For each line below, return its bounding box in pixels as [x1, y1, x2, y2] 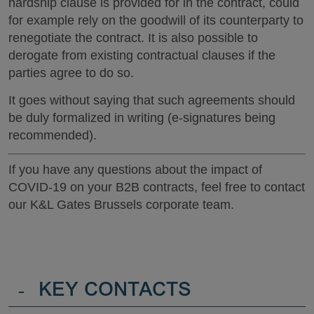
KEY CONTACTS [39, 282, 191, 301]
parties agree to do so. [8, 66, 134, 80]
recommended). [8, 128, 97, 142]
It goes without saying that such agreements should [8, 93, 295, 107]
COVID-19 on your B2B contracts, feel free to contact [8, 180, 305, 194]
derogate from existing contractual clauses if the [8, 48, 275, 62]
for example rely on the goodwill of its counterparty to [8, 13, 303, 27]
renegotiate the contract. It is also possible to [8, 31, 258, 45]
